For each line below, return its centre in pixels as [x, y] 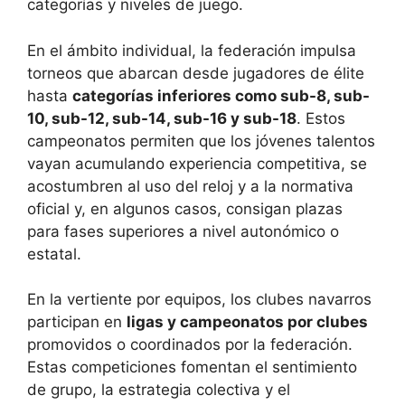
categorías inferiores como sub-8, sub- [221, 95]
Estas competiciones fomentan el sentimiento [192, 367]
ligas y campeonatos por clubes [247, 322]
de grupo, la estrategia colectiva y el [159, 390]
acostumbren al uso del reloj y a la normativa [190, 186]
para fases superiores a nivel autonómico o [183, 231]
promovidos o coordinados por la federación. [190, 344]
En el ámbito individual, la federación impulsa [192, 50]
